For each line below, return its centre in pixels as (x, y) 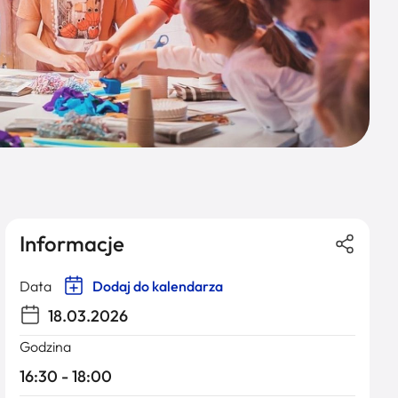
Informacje (72, 243)
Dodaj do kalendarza (156, 286)
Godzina (45, 346)
